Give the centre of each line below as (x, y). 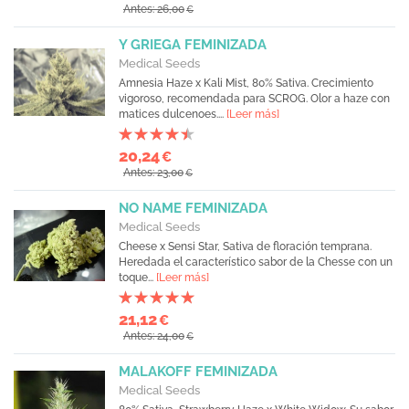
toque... (137, 278)
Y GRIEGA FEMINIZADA (193, 45)
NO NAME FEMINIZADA (193, 208)
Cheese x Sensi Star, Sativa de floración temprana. (245, 246)
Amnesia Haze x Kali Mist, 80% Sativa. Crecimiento (246, 83)
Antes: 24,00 (154, 336)
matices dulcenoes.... (173, 114)
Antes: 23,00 (153, 173)
